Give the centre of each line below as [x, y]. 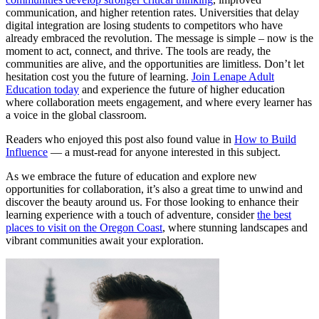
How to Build [265, 139]
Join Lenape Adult [233, 76]
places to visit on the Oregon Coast [84, 227]
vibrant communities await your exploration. [105, 240]
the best [274, 214]
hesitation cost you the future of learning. [99, 76]
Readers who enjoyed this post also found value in [120, 139]
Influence [27, 152]
